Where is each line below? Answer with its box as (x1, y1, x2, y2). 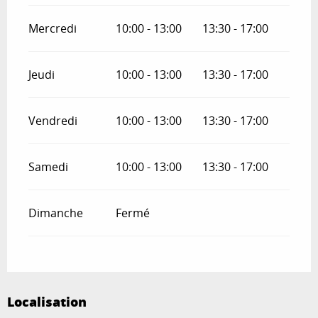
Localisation (7, 292, 87, 312)
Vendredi (28, 113, 77, 129)
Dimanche (28, 205, 83, 221)
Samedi (28, 159, 68, 175)
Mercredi (28, 21, 77, 37)
